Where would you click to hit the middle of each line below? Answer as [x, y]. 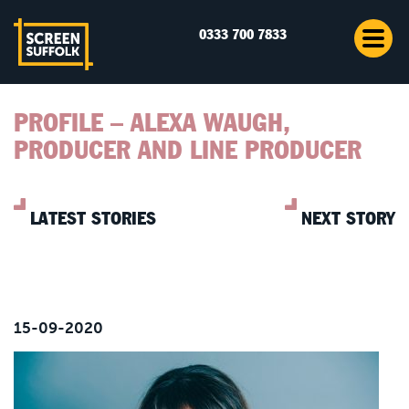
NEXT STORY [348, 219]
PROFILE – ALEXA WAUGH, [152, 124]
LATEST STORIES [93, 219]
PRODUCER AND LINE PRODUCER [188, 151]
